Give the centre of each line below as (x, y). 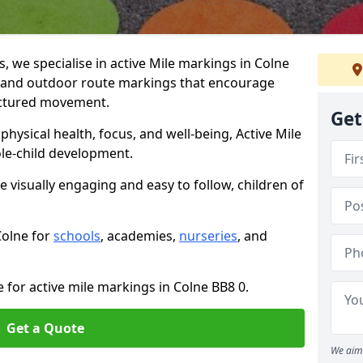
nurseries (208, 236)
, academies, (140, 236)
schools (77, 236)
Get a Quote (45, 328)
